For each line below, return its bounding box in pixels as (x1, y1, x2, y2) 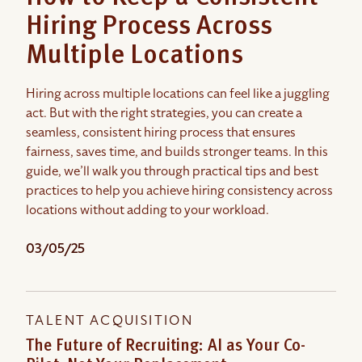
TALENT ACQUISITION (26, 312, 194, 330)
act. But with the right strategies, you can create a (26, 104, 302, 123)
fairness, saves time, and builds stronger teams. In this (26, 143, 328, 162)
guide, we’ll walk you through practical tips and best (26, 162, 318, 181)
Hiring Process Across (26, 15, 272, 41)
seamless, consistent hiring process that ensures (26, 124, 296, 142)
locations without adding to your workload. (26, 201, 269, 220)
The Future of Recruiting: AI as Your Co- (26, 339, 305, 356)
